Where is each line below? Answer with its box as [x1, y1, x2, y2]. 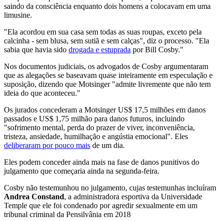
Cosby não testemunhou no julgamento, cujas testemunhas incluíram [4, 183, 216, 192]
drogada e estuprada [69, 45, 131, 54]
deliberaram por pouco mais [4, 141, 90, 149]
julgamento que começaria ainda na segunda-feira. [4, 166, 159, 175]
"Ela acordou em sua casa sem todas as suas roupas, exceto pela [4, 27, 202, 36]
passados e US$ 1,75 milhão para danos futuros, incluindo [4, 114, 184, 123]
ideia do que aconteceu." [4, 88, 80, 97]
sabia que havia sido [4, 45, 69, 54]
